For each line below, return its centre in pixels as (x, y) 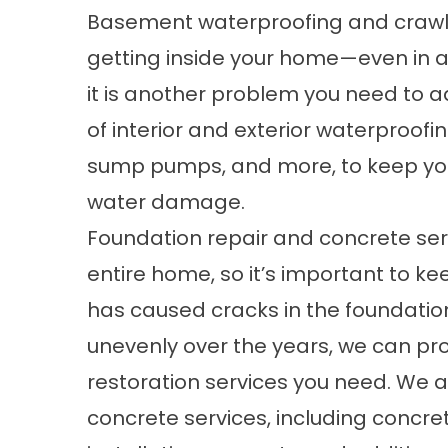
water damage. (166, 202)
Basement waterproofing (215, 22)
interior (147, 130)
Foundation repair (177, 238)
